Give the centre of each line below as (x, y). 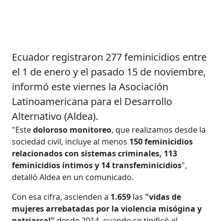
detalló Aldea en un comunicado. (73, 177)
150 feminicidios (161, 141)
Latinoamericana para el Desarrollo (92, 101)
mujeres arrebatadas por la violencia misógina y (107, 208)
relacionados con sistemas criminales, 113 (95, 153)
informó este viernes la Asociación (90, 86)
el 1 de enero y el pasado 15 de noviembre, (109, 72)
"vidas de (163, 197)
